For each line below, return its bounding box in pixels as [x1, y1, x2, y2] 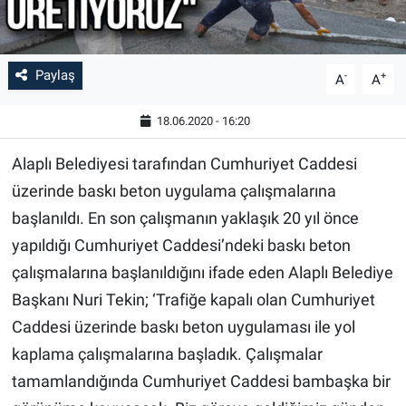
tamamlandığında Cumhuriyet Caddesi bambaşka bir [11, 372, 391, 391]
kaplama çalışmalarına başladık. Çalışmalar [11, 344, 323, 364]
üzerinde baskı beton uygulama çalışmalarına [11, 181, 336, 201]
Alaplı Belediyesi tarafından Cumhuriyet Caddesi [11, 154, 357, 174]
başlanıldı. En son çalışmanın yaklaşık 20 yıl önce [11, 208, 359, 228]
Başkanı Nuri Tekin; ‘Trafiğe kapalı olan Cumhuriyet [11, 290, 375, 310]
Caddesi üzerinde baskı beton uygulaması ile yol [11, 317, 355, 337]
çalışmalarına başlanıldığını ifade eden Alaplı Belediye [11, 263, 393, 283]
